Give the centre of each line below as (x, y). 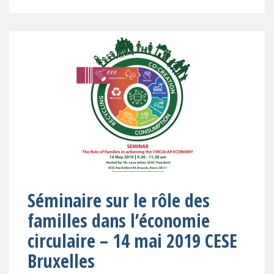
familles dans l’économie (119, 220)
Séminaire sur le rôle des (119, 200)
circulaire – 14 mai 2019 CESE (132, 241)
